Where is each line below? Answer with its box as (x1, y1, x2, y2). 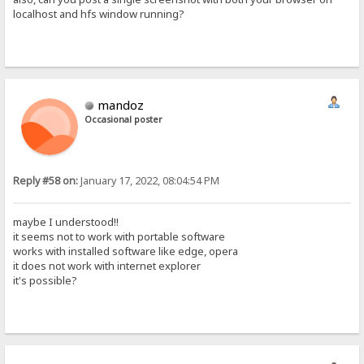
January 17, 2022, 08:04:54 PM (78, 173, 220, 188)
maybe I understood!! (13, 214, 119, 230)
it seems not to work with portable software (13, 229, 226, 245)
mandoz (97, 96, 145, 113)
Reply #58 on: (13, 173, 79, 188)
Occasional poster (84, 113, 163, 125)
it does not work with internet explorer (13, 258, 201, 274)
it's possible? (13, 273, 78, 288)
